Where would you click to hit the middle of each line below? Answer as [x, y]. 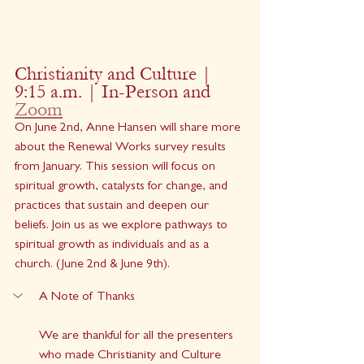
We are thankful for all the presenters [138, 337]
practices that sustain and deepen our [113, 207]
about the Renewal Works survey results [122, 148]
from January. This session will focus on [117, 168]
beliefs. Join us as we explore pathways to [123, 226]
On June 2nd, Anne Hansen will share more [129, 129]
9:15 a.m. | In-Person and [115, 92]
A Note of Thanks [87, 298]
